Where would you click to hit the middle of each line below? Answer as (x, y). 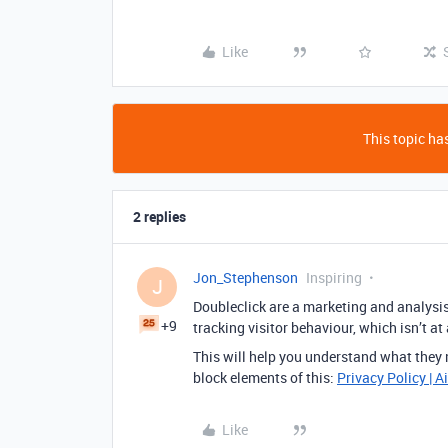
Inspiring (334, 277)
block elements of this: (265, 377)
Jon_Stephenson (245, 277)
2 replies (159, 216)
